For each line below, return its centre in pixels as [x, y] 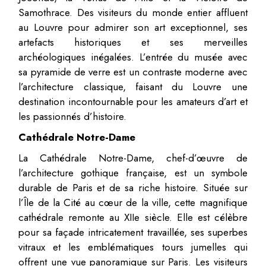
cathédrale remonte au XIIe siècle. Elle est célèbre [133, 217]
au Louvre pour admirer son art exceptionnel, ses [133, 27]
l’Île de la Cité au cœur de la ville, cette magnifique [133, 202]
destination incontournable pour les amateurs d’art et [133, 101]
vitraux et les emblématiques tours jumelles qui [133, 247]
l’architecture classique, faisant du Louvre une [133, 86]
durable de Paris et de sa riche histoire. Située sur [133, 187]
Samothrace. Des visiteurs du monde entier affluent [133, 12]
